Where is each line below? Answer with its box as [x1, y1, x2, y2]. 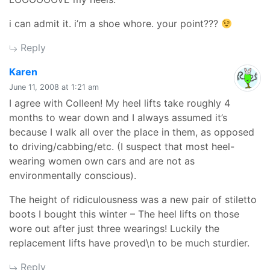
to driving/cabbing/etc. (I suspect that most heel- [9, 140, 234, 152]
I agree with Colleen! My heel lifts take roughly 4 [9, 97, 230, 109]
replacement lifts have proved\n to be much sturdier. [9, 237, 250, 249]
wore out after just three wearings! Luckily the [9, 222, 219, 234]
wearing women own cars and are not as [9, 155, 195, 167]
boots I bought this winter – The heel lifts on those [9, 208, 239, 220]
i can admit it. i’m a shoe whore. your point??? [9, 17, 221, 30]
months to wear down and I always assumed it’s [9, 111, 227, 124]
